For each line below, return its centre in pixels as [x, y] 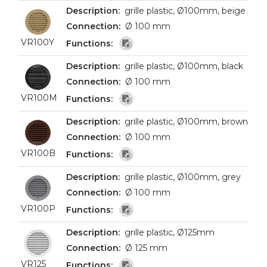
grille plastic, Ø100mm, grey [183, 177]
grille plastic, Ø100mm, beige [185, 11]
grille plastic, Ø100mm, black [184, 66]
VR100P [38, 209]
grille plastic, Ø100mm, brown [186, 122]
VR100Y [38, 42]
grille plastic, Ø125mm [170, 232]
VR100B [38, 153]
